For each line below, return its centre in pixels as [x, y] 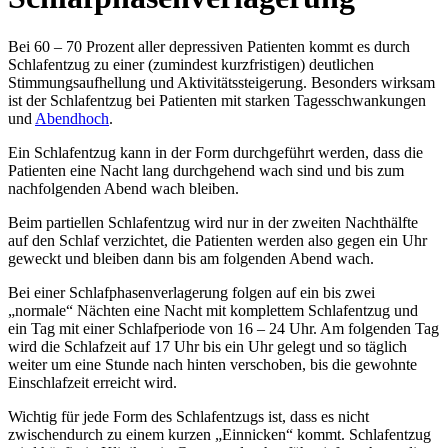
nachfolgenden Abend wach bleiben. [123, 188]
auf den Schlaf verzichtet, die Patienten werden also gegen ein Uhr [217, 240]
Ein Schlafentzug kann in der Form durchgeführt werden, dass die [215, 152]
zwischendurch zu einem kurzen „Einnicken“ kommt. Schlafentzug [219, 434]
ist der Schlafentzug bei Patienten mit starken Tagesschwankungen [217, 100]
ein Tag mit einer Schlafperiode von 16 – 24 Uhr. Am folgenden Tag [223, 328]
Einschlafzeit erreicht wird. [92, 382]
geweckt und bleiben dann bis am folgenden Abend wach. [191, 258]
